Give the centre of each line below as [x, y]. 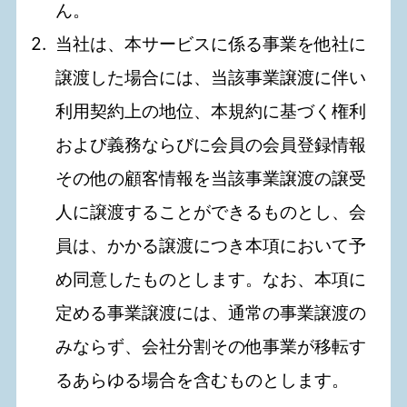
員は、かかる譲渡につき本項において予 [211, 246]
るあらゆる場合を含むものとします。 [203, 380]
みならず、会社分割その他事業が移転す [211, 347]
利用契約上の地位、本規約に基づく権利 [211, 111]
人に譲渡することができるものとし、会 [211, 212]
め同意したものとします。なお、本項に [211, 279]
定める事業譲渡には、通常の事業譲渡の [211, 313]
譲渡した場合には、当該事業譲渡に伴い [211, 78]
